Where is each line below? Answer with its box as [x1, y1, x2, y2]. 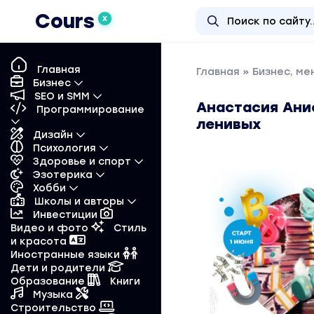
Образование [11, 275, 88, 287]
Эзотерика [30, 169, 95, 181]
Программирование [34, 104, 144, 116]
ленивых [196, 116, 261, 132]
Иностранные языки [11, 249, 123, 261]
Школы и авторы [32, 196, 127, 207]
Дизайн [30, 129, 76, 141]
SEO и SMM [32, 90, 93, 102]
